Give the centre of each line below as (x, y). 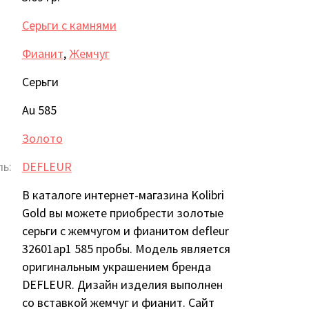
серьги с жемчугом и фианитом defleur (125, 230)
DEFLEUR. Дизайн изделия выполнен (122, 284)
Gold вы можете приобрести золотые (122, 212)
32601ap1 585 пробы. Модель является (126, 248)
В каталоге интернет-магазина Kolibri (123, 195)
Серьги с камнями (69, 25)
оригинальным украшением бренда (116, 266)
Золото (42, 138)
